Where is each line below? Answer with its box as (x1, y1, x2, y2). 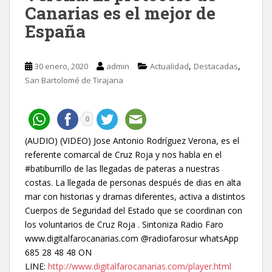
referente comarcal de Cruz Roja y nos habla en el (25, 148, 222, 160)
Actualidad (150, 60, 189, 72)
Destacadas (194, 60, 238, 72)
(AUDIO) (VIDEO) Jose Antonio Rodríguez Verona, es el (25, 134, 239, 146)
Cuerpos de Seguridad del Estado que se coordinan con (25, 204, 242, 216)
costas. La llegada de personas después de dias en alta (25, 176, 241, 188)
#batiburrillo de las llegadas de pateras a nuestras (25, 162, 220, 174)
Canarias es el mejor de (25, 1, 216, 24)
